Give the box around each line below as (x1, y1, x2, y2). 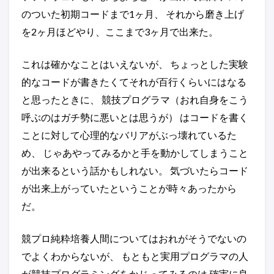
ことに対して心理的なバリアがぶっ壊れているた (21, 128, 237, 141)
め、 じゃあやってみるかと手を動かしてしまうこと (21, 146, 248, 158)
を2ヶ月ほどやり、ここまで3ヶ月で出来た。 (21, 25, 218, 37)
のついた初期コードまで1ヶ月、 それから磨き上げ (21, 7, 244, 20)
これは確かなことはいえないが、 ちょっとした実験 (21, 57, 248, 70)
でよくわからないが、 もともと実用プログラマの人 (21, 250, 248, 262)
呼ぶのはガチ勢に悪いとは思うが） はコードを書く (21, 111, 248, 123)
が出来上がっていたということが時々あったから (21, 182, 237, 194)
